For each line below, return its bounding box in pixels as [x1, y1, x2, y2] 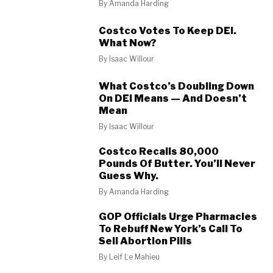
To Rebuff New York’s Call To [99, 223, 243, 235]
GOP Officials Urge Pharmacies [99, 211, 258, 222]
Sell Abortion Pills [99, 235, 193, 247]
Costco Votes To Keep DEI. [99, 24, 237, 37]
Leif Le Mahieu [109, 252, 160, 261]
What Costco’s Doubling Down [99, 80, 255, 92]
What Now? [99, 37, 157, 49]
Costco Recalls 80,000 [99, 146, 219, 157]
